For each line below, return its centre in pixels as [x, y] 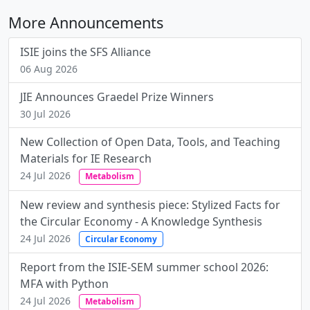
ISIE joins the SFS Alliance [85, 52]
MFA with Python [64, 283]
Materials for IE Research [86, 159]
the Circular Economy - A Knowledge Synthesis [141, 221]
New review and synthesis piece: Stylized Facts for [150, 204]
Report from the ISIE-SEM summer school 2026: [144, 267]
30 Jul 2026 [45, 114]
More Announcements [86, 23]
